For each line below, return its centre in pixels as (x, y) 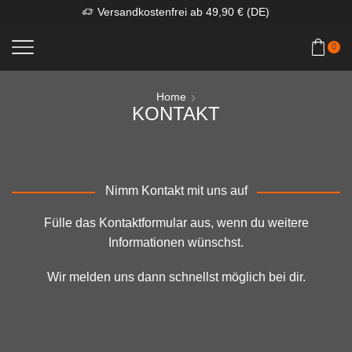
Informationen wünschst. (176, 243)
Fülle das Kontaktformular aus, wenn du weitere (176, 223)
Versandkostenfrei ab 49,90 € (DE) (183, 12)
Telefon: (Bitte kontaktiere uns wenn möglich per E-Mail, (176, 339)
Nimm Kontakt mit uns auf (176, 191)
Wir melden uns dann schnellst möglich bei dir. (176, 277)
